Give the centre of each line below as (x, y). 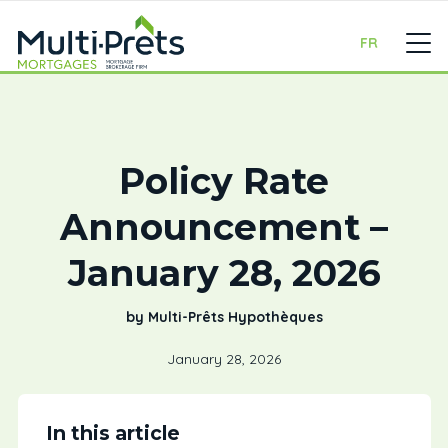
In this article (112, 433)
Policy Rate (224, 181)
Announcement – (224, 227)
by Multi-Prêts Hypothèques (224, 317)
